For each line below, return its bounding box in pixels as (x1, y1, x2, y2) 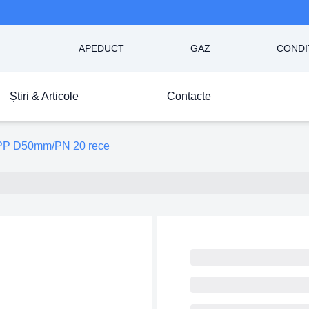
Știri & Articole (10, 90, 79, 102)
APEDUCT (79, 43, 124, 54)
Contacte (167, 90, 211, 102)
